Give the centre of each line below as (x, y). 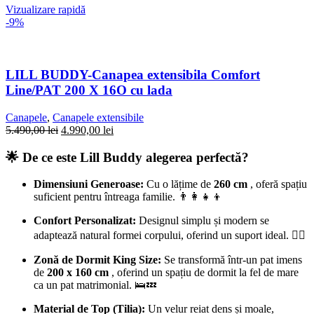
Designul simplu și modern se (203, 221)
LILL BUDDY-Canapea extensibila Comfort (133, 75)
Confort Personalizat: (85, 221)
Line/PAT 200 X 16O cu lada (89, 90)
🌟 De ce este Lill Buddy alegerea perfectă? (127, 157)
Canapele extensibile (98, 117)
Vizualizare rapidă (46, 10)
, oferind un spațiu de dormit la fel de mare (204, 273)
